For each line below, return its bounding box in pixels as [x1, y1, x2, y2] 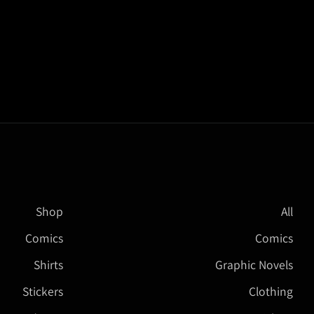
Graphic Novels [215, 257, 293, 273]
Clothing [249, 283, 293, 299]
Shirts [33, 257, 63, 273]
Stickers [22, 283, 63, 299]
